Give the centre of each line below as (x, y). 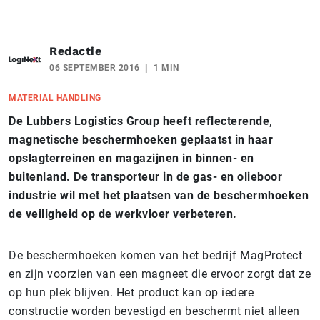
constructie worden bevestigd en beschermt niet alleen (154, 311)
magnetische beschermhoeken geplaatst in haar (141, 139)
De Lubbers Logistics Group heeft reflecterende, (141, 121)
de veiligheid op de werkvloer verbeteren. (123, 214)
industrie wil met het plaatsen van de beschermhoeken (159, 195)
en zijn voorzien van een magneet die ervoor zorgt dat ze (160, 274)
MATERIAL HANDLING (55, 97)
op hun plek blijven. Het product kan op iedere (131, 292)
